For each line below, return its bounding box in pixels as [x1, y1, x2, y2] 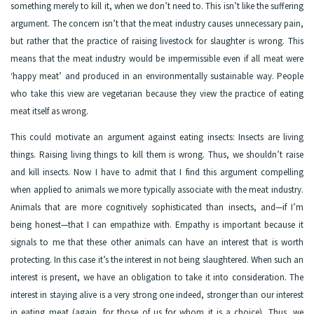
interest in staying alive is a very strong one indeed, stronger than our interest [11, 288, 303, 301]
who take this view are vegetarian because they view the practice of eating [11, 88, 303, 100]
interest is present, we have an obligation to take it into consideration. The [11, 271, 303, 283]
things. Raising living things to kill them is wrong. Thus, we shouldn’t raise [11, 148, 303, 161]
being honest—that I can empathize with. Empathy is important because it [11, 218, 303, 231]
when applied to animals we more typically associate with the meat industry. [11, 183, 303, 196]
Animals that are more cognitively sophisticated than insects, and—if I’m [11, 200, 303, 213]
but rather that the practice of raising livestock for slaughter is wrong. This [11, 35, 303, 48]
